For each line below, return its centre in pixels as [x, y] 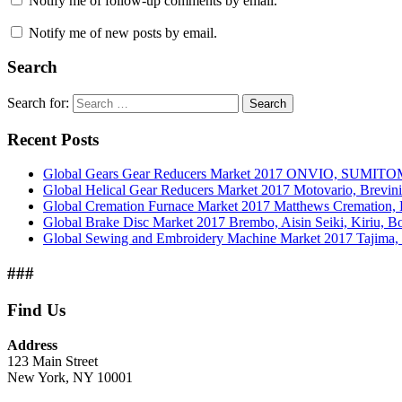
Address [32, 345]
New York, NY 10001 [70, 377]
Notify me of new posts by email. [123, 32]
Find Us [36, 310]
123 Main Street [52, 361]
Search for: [38, 102]
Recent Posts [53, 139]
